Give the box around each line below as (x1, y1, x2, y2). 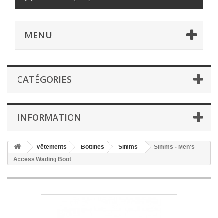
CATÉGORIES (17, 73, 72, 86)
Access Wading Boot (13, 156, 71, 163)
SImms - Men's (154, 144, 195, 151)
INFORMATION (17, 111, 81, 124)
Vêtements (36, 144, 67, 151)
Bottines (81, 144, 104, 151)
